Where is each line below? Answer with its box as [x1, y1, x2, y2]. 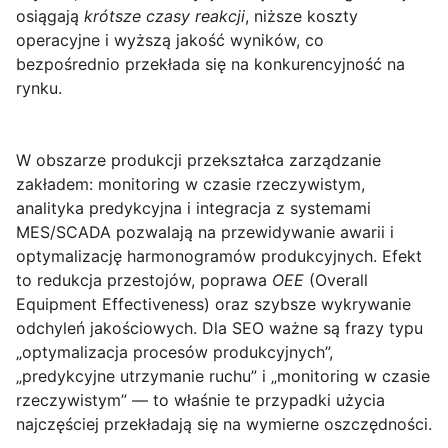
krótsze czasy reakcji [84, 6, 245, 27]
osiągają [16, 6, 84, 27]
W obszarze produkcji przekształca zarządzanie [16, 150, 381, 171]
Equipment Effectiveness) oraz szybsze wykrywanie [16, 294, 411, 315]
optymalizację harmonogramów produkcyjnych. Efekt [16, 246, 422, 267]
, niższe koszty [245, 6, 358, 27]
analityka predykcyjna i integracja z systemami [16, 198, 371, 219]
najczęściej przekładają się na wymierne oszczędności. [16, 414, 432, 435]
